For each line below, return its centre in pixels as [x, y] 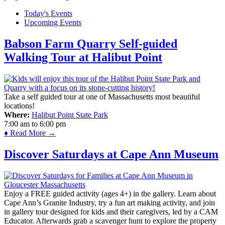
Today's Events [48, 14]
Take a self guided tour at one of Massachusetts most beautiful [102, 97]
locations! [19, 106]
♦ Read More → [30, 133]
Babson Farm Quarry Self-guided [91, 44]
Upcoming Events [53, 23]
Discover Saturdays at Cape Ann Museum [111, 154]
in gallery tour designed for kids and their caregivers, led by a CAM [111, 211]
